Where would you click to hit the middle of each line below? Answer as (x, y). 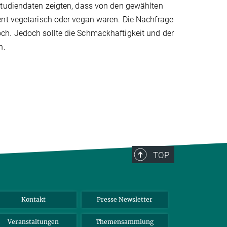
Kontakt (33, 199)
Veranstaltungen (33, 221)
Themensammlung (124, 221)
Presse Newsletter (124, 199)
